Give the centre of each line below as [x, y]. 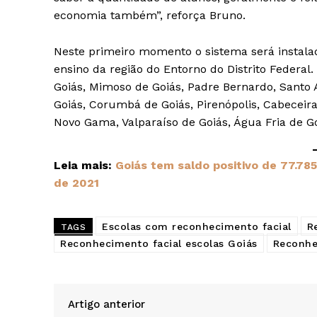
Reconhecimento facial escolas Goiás [159, 244]
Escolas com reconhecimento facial [197, 227]
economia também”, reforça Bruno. [150, 16]
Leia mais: [85, 166]
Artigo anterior [106, 305]
